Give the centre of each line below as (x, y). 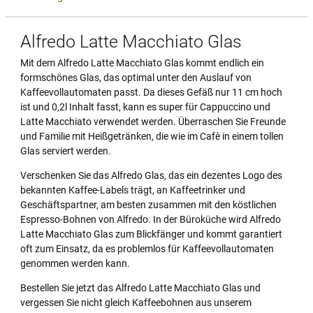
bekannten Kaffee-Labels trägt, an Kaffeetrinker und (133, 190)
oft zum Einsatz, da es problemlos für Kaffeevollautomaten (147, 249)
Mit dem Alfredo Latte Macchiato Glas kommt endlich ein (142, 63)
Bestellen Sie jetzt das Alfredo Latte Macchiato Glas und (140, 288)
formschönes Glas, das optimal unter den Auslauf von (136, 78)
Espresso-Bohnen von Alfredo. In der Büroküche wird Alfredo (151, 220)
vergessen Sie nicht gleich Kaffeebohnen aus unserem (136, 303)
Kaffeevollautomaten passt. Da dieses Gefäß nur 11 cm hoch (151, 93)
